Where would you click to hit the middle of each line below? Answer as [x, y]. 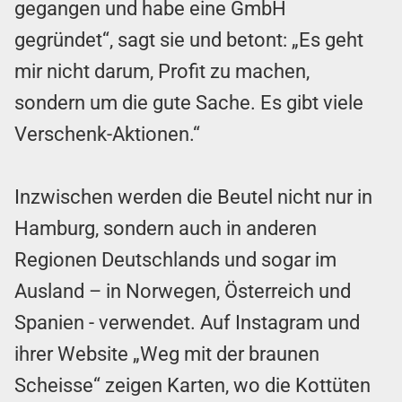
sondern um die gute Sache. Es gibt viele [189, 102]
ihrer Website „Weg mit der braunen [167, 354]
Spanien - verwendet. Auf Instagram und [187, 322]
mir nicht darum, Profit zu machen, [162, 71]
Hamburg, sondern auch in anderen [166, 228]
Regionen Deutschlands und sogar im [175, 259]
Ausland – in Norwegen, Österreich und [183, 291]
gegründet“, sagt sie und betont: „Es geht [189, 39]
